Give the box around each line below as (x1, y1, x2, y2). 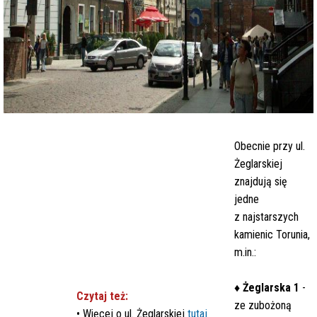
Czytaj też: (76, 289, 128, 303)
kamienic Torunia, (234, 228, 310, 241)
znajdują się (234, 175, 287, 188)
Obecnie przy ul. (234, 139, 305, 153)
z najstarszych (234, 210, 299, 224)
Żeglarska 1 (243, 281, 299, 294)
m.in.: (234, 246, 256, 259)
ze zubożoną (234, 299, 292, 312)
